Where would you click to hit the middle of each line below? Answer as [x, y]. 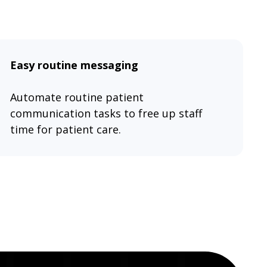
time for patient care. [66, 130]
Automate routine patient [77, 97]
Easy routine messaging [74, 65]
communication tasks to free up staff [106, 114]
